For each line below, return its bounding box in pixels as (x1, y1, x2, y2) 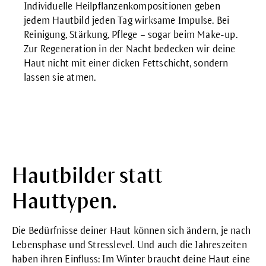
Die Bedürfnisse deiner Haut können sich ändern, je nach (12, 225, 251, 236)
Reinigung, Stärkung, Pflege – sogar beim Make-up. (24, 29, 237, 40)
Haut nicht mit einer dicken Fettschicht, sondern (24, 58, 229, 69)
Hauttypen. (12, 189, 116, 213)
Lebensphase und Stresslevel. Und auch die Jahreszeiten (12, 239, 247, 251)
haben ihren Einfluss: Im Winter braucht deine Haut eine (12, 254, 251, 265)
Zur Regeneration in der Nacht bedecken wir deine (24, 43, 236, 55)
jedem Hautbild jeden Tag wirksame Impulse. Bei (24, 15, 230, 26)
